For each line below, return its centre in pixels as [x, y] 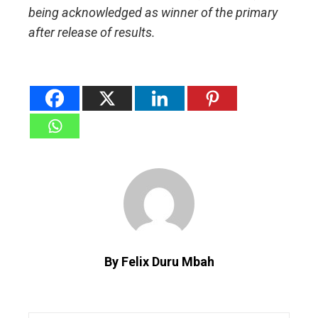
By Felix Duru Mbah [159, 262]
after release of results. [92, 33]
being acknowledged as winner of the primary [153, 13]
